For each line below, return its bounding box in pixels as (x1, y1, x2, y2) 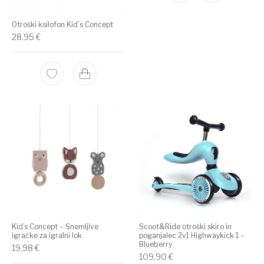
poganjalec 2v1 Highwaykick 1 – (139, 230, 245, 240)
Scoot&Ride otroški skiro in (139, 222, 232, 231)
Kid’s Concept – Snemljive (12, 222, 99, 231)
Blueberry (139, 239, 172, 249)
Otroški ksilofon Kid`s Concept (12, 20, 114, 29)
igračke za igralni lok (12, 230, 82, 240)
